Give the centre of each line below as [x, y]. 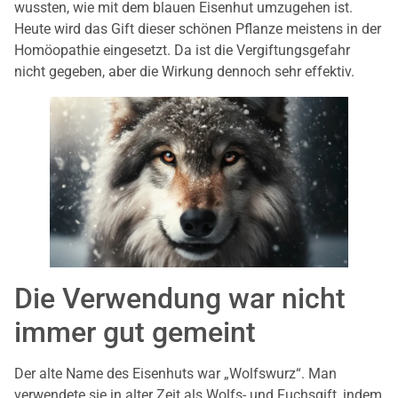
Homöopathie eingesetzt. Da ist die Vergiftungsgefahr [182, 51]
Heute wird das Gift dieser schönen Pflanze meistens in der [198, 29]
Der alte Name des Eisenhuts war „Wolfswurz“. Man [175, 374]
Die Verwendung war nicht [180, 299]
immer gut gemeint [135, 333]
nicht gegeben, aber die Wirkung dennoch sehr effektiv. [184, 72]
